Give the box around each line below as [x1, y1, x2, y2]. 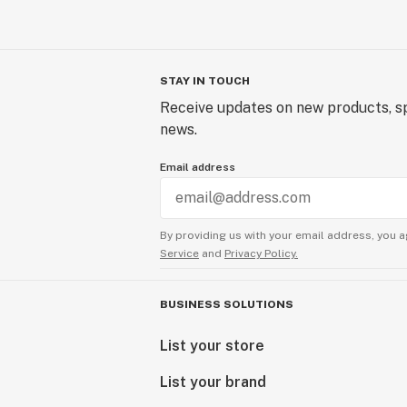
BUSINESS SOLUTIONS [160, 298, 293, 311]
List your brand [160, 373, 266, 391]
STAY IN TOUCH [160, 74, 250, 87]
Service [160, 247, 199, 260]
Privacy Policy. [224, 247, 298, 260]
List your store [160, 337, 264, 354]
